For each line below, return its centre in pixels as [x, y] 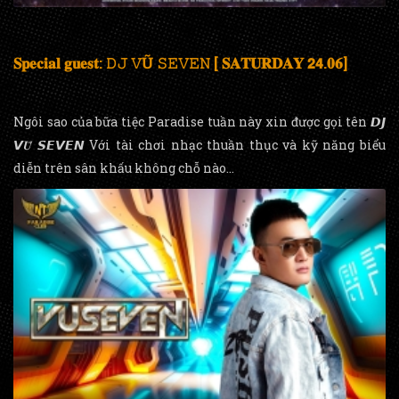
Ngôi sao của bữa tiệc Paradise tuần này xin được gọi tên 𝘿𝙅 [199, 121]
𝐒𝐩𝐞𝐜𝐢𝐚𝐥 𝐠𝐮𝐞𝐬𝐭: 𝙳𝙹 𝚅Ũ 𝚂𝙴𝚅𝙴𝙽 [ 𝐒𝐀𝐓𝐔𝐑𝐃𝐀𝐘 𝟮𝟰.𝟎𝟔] [181, 62]
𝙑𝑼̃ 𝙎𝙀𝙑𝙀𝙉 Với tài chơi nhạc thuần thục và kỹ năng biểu [199, 144]
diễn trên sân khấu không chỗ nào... [124, 167]
